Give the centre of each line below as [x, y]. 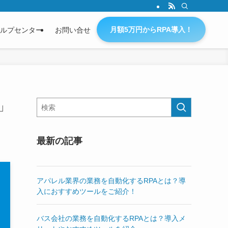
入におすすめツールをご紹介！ [87, 191]
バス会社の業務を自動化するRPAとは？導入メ [111, 219]
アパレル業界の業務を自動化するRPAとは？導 [111, 180]
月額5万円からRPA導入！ [151, 30]
